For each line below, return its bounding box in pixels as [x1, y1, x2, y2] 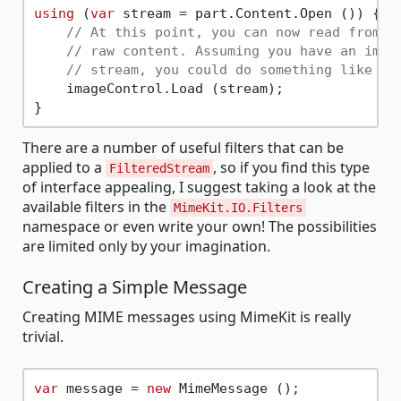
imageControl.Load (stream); [33, 80, 284, 97]
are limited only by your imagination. [22, 236, 270, 257]
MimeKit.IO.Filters [174, 200, 303, 216]
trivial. [22, 327, 64, 347]
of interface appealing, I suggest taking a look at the [22, 177, 376, 198]
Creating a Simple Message [22, 275, 247, 300]
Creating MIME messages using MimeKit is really [22, 307, 351, 328]
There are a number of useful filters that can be [22, 138, 344, 158]
